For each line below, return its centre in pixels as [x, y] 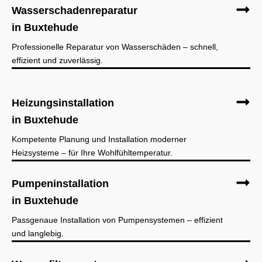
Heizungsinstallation [63, 103]
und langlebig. [38, 233]
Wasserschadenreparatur [75, 11]
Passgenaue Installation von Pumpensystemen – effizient [117, 220]
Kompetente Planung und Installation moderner [99, 139]
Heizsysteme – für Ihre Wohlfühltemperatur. [92, 153]
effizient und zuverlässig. [57, 60]
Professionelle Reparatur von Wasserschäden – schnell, [115, 47]
